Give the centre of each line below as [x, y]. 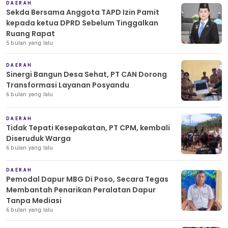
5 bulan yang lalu [30, 43]
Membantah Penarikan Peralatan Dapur [81, 190]
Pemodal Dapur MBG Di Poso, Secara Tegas [87, 179]
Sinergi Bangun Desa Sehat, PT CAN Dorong [87, 74]
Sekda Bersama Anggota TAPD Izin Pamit [83, 12]
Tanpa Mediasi [34, 200]
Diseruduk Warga [38, 138]
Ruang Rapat [31, 33]
